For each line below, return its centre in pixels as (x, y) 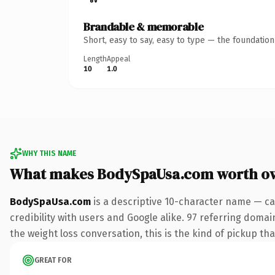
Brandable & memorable (144, 26)
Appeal (118, 59)
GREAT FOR (53, 260)
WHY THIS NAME (49, 153)
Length (95, 59)
